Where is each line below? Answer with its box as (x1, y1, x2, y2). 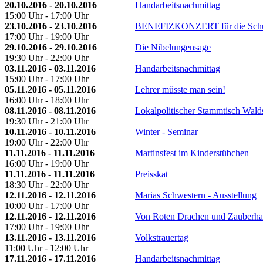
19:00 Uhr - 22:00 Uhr (5, 137, 89, 147)
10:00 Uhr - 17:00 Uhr (5, 200, 89, 211)
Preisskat (135, 168, 168, 179)
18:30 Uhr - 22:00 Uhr (5, 179, 89, 190)
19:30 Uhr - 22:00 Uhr (5, 52, 89, 63)
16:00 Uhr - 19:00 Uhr (5, 158, 89, 168)
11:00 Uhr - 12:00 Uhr (5, 242, 88, 253)
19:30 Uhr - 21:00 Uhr (5, 116, 89, 126)
